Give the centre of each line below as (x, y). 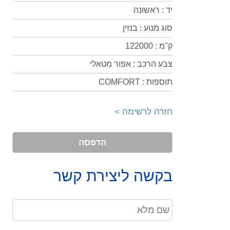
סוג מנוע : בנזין (148, 28)
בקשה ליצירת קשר (113, 176)
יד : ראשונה (153, 10)
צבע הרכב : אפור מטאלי (131, 64)
